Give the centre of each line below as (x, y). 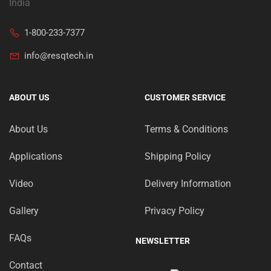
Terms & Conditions (186, 129)
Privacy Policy (175, 211)
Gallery (24, 211)
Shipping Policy (178, 157)
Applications (36, 157)
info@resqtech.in (59, 56)
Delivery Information (188, 184)
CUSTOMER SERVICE (185, 98)
